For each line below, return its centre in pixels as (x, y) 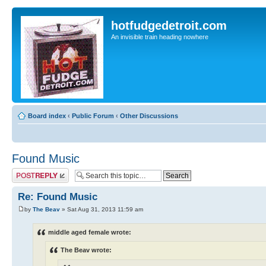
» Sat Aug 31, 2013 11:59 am (102, 210)
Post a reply (29, 172)
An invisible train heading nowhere (160, 37)
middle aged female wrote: (90, 232)
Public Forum (93, 116)
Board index (47, 116)
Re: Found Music (58, 197)
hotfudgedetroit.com (169, 26)
